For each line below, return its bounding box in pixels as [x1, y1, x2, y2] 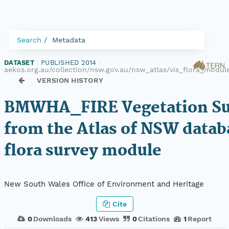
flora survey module [4, 139, 162, 164]
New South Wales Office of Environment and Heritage [4, 179, 204, 189]
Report [188, 214, 212, 223]
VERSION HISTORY [37, 76, 104, 84]
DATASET [4, 59, 34, 66]
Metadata [52, 36, 85, 44]
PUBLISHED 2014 [41, 59, 97, 66]
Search [17, 36, 41, 44]
